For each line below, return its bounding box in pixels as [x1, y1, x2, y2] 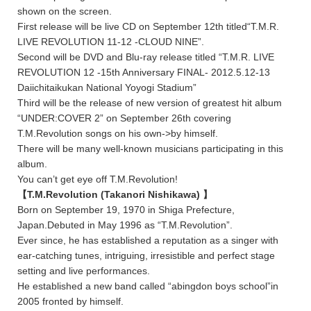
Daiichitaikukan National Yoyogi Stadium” [17, 82, 196, 94]
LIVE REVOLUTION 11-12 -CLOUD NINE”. [17, 36, 204, 48]
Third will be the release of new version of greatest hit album [17, 97, 282, 109]
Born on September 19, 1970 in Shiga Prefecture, [17, 204, 235, 216]
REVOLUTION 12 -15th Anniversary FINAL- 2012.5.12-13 [17, 67, 270, 78]
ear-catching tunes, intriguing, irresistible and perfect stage [17, 250, 275, 262]
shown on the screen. [17, 6, 112, 17]
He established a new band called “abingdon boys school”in [17, 280, 278, 292]
